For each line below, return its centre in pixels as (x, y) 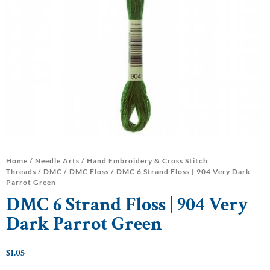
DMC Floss (89, 172)
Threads (21, 172)
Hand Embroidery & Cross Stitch (147, 161)
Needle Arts (57, 161)
